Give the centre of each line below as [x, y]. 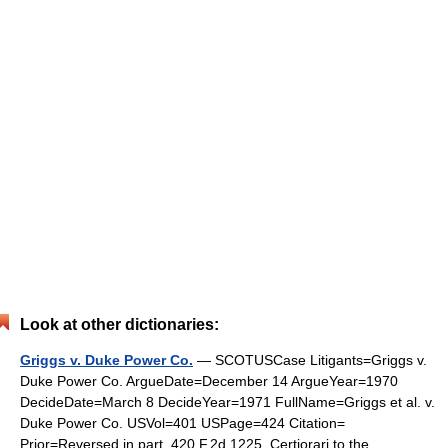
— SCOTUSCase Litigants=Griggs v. [310, 360]
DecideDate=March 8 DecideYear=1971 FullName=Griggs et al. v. [227, 402]
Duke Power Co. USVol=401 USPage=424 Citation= [182, 423]
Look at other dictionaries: [119, 324]
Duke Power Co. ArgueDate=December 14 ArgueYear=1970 [209, 381]
